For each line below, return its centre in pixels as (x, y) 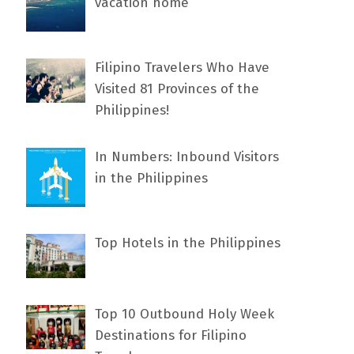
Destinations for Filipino (171, 335)
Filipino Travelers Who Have (183, 67)
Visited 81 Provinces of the (177, 88)
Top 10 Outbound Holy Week (185, 314)
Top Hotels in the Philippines (188, 243)
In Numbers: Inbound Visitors (187, 156)
